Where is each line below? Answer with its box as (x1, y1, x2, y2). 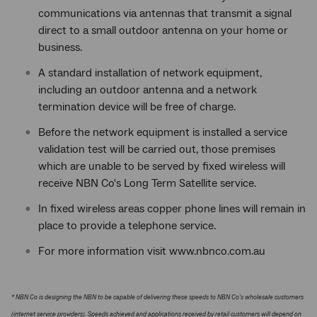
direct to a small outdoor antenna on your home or (38, 23, 288, 38)
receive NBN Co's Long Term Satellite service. (38, 176, 256, 190)
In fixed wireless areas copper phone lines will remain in (38, 202, 306, 216)
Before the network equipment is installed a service (38, 125, 287, 139)
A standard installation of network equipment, (38, 66, 262, 80)
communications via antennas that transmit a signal (38, 6, 292, 21)
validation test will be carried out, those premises (38, 142, 275, 156)
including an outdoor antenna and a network (38, 83, 257, 97)
